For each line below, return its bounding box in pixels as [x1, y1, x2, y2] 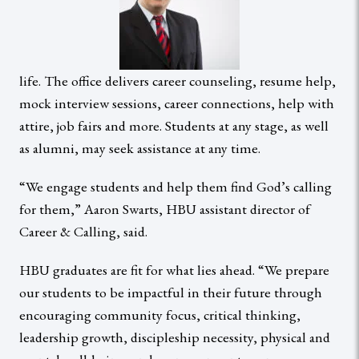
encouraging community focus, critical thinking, [19, 305, 301, 324]
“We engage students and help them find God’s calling [19, 176, 332, 196]
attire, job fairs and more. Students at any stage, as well [19, 115, 329, 135]
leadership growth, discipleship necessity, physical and [19, 327, 330, 346]
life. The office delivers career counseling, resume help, [19, 71, 336, 90]
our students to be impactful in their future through [19, 282, 322, 301]
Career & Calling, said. [19, 221, 147, 240]
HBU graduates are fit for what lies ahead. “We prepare [19, 260, 329, 279]
